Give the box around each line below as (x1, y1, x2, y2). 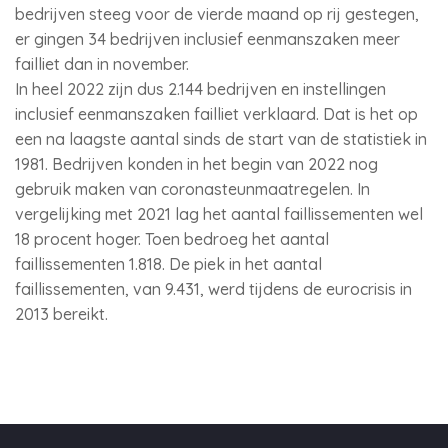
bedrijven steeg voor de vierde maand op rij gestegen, (15, 4, 419, 24)
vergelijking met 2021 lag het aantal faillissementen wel (15, 204, 423, 224)
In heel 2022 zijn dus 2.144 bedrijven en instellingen (15, 79, 386, 99)
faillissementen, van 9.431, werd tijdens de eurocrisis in (15, 279, 412, 299)
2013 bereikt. (15, 304, 108, 324)
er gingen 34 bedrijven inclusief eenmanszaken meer (15, 29, 400, 49)
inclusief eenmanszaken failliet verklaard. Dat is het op (15, 104, 418, 124)
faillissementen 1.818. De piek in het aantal (15, 254, 322, 274)
